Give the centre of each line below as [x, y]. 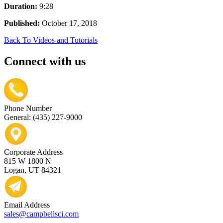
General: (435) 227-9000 [43, 117]
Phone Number [28, 108]
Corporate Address [33, 152]
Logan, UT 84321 [33, 170]
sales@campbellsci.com [41, 214]
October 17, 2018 [68, 23]
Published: [22, 23]
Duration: [21, 6]
